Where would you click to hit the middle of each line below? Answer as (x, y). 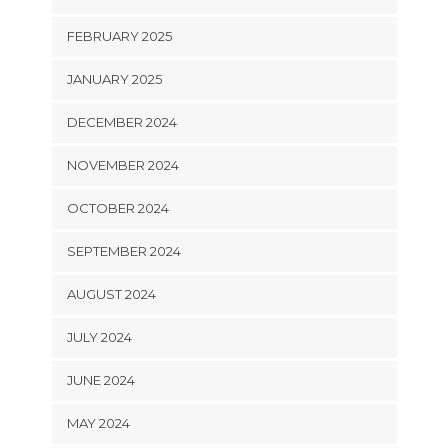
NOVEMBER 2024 (122, 164)
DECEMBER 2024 (121, 121)
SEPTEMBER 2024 (123, 250)
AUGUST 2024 (111, 293)
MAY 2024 (98, 422)
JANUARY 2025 (114, 78)
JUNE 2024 (100, 379)
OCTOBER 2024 (117, 207)
